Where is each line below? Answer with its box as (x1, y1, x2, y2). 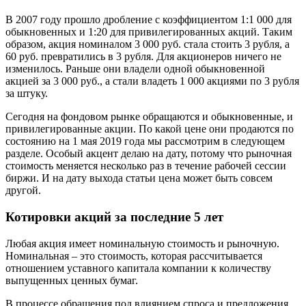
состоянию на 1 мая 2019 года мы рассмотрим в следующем (5, 135, 285, 148)
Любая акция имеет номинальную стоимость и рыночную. (5, 237, 279, 249)
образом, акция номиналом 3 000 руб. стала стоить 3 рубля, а (5, 38, 290, 51)
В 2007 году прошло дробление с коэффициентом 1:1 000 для (5, 14, 292, 26)
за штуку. (5, 87, 48, 100)
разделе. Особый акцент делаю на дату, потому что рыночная (5, 148, 292, 160)
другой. (5, 184, 41, 197)
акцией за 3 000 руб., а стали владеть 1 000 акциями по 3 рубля (5, 75, 299, 87)
